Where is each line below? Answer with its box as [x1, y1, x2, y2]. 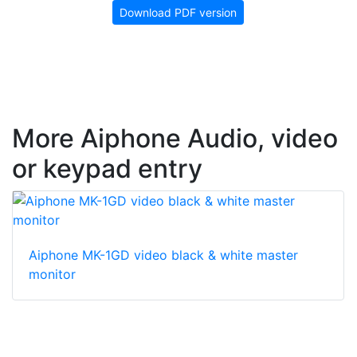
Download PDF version [120, 6, 237, 20]
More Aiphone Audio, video [12, 123, 338, 155]
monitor [29, 266, 76, 283]
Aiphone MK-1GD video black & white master [29, 247, 298, 264]
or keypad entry [12, 153, 202, 185]
